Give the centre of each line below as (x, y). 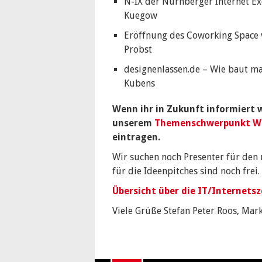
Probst (138, 49)
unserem (133, 123)
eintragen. (136, 137)
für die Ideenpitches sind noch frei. (186, 171)
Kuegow (141, 15)
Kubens (139, 83)
